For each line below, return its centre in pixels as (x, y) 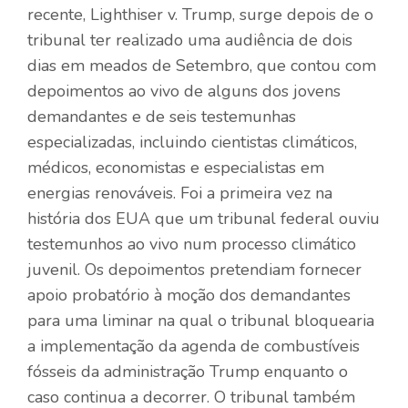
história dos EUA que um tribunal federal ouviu (204, 218)
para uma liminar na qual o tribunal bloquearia (201, 320)
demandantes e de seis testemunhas (162, 116)
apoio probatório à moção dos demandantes (189, 295)
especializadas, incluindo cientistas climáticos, (192, 142)
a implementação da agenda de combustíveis (194, 346)
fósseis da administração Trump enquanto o (188, 371)
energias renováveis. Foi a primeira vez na (180, 193)
